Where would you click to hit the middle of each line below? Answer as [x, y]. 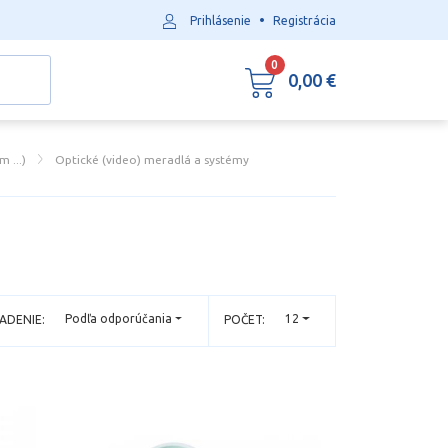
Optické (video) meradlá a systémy [152, 159]
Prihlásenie [220, 20]
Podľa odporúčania [119, 319]
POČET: [244, 319]
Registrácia [304, 20]
